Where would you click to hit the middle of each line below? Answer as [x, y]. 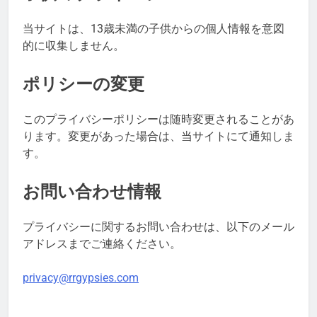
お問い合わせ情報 [92, 191]
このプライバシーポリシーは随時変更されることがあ [158, 119]
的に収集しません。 [74, 46]
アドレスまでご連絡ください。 [102, 243]
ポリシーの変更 [83, 85]
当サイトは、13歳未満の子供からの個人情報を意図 [154, 29]
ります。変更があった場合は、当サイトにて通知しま [158, 136]
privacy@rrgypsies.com [81, 277]
